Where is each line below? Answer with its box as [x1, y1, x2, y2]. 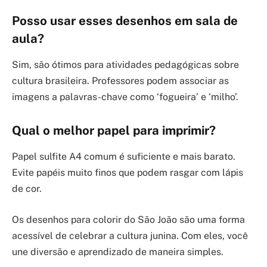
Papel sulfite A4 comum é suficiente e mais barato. [12, 151, 235, 163]
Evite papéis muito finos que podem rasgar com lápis [12, 167, 243, 179]
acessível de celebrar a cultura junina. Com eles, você [12, 229, 248, 241]
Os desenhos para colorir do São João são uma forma [12, 213, 245, 225]
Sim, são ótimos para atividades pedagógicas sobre [12, 59, 239, 71]
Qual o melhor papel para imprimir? [12, 123, 216, 138]
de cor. [12, 183, 42, 195]
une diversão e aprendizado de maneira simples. [12, 246, 223, 257]
